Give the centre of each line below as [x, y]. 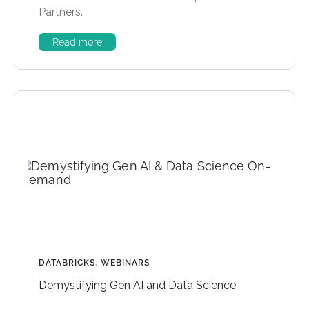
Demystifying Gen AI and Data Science [137, 285]
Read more [77, 42]
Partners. [61, 12]
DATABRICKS [67, 262]
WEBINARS [125, 262]
